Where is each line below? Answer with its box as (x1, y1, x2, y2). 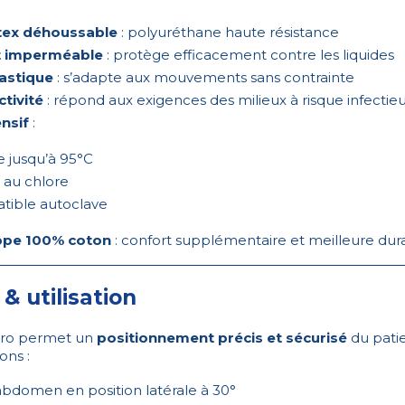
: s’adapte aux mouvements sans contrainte (53, 69, 354, 87)
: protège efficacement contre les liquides (103, 46, 394, 64)
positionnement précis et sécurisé (97, 329, 347, 347)
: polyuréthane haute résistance (118, 24, 339, 42)
